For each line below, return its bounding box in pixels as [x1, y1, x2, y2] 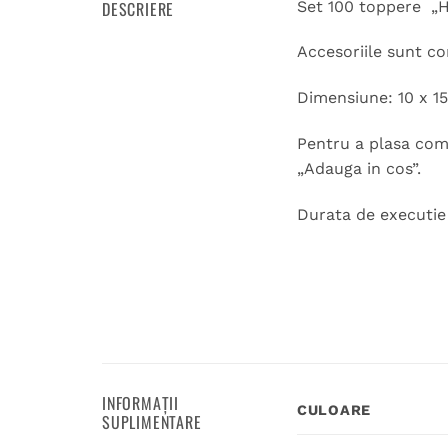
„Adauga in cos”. [297, 159, 421, 179]
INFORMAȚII [102, 391, 179, 416]
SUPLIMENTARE [102, 410, 202, 435]
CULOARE [297, 402, 372, 419]
